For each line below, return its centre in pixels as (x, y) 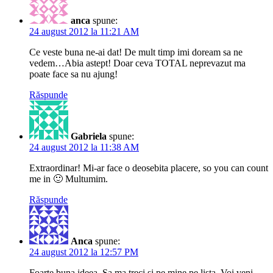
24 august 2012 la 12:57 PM (84, 252)
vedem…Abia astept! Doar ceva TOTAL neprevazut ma (137, 63)
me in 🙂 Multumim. (69, 179)
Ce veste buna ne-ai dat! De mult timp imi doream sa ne (136, 52)
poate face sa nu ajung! (73, 74)
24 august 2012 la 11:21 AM (84, 31)
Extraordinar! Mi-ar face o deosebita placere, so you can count (149, 168)
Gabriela (89, 136)
